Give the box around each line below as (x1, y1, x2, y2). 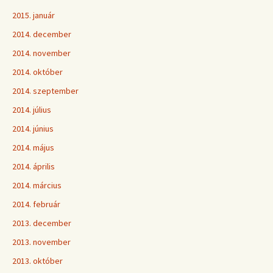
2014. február (12, 199, 60, 210)
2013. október (12, 255, 63, 266)
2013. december (12, 218, 71, 229)
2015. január (12, 10, 55, 21)
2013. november (12, 236, 71, 247)
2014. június (12, 123, 54, 134)
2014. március (12, 180, 62, 191)
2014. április (12, 161, 55, 172)
